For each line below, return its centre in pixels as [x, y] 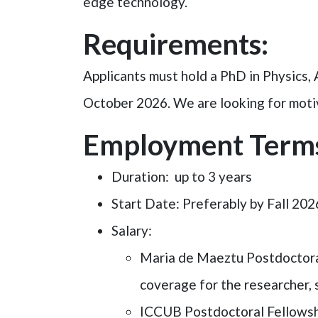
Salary [130, 230]
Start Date [144, 203]
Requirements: [176, 44]
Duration [138, 176]
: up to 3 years [209, 176]
